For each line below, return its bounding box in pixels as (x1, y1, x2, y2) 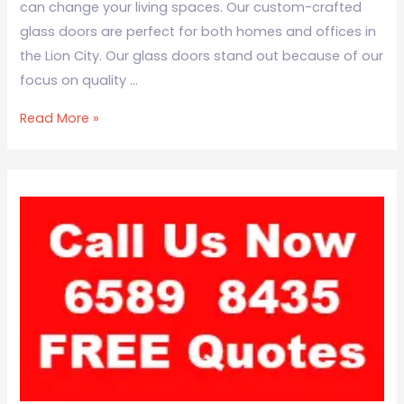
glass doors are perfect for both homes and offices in (20, 23, 377, 41)
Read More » (20, 108, 100, 127)
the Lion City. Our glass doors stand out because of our (20, 47, 384, 66)
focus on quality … (20, 71, 139, 90)
